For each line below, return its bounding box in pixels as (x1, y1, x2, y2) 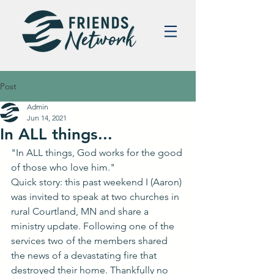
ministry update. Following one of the (11, 220, 177, 232)
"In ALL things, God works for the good (11, 147, 185, 158)
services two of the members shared (11, 235, 170, 246)
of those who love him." (11, 161, 115, 173)
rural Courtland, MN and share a (11, 206, 151, 217)
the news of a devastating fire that (11, 250, 159, 261)
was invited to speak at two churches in (11, 191, 182, 202)
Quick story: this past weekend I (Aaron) (11, 176, 184, 188)
